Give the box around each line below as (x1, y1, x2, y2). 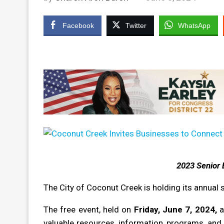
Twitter (125, 21, 146, 29)
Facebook (62, 21, 94, 29)
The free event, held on (43, 204, 134, 214)
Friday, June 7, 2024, (133, 204, 217, 214)
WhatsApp (178, 21, 210, 29)
